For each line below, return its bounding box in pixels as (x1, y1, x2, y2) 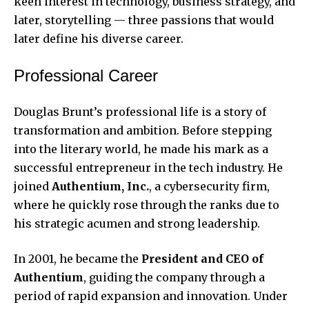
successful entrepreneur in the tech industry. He (14, 160, 283, 175)
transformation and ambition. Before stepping (14, 123, 272, 137)
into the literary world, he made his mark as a (14, 141, 268, 156)
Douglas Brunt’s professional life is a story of (14, 104, 266, 119)
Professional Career (14, 66, 158, 85)
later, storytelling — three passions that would (14, 12, 274, 27)
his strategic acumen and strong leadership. (14, 216, 260, 230)
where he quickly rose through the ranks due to (14, 197, 279, 212)
